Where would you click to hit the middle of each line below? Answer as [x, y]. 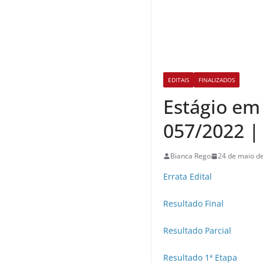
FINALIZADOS [217, 80]
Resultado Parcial [197, 231]
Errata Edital [188, 177]
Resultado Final [193, 204]
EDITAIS [178, 80]
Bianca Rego [190, 156]
